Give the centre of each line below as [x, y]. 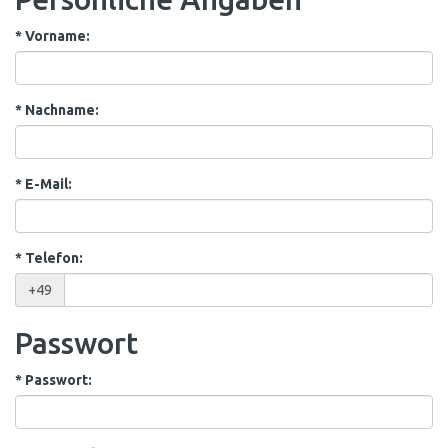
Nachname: [60, 110]
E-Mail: [47, 184]
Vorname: [56, 36]
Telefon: [52, 258]
